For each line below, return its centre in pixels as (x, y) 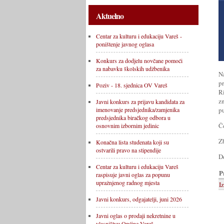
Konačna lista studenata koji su (132, 142)
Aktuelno (110, 16)
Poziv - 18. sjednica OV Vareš (132, 85)
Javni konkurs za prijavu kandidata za (140, 101)
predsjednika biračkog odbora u (133, 117)
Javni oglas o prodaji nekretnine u (136, 215)
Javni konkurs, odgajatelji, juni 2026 (139, 199)
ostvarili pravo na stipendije (128, 150)
